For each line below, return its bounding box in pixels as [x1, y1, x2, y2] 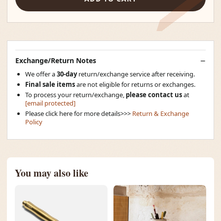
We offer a [25, 70, 57, 78]
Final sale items [25, 80, 75, 89]
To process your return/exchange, [25, 90, 126, 99]
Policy [25, 117, 42, 126]
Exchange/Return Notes [15, 56, 96, 65]
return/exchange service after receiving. [78, 70, 195, 78]
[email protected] [25, 99, 75, 108]
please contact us [126, 90, 182, 99]
